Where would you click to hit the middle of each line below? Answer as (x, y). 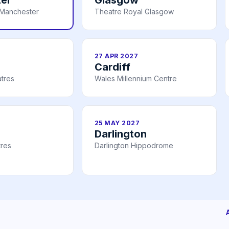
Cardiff (112, 67)
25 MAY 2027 (117, 123)
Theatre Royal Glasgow (134, 11)
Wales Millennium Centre (136, 78)
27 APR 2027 (117, 56)
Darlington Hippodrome (134, 145)
